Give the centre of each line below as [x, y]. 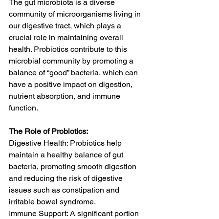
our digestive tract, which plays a [66, 26]
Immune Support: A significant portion [75, 213]
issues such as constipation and [65, 190]
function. [23, 108]
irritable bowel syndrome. [52, 202]
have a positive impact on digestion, [72, 84]
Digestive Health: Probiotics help [66, 143]
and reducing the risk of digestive [67, 178]
